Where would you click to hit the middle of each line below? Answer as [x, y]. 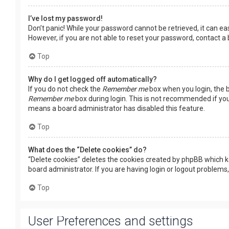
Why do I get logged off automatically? [93, 79]
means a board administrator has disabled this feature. [117, 108]
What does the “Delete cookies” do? [87, 150]
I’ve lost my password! [65, 18]
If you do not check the [65, 89]
